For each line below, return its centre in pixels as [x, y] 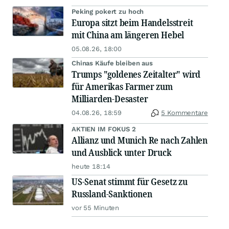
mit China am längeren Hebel [128, 35]
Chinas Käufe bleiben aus [112, 63]
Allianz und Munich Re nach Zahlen [140, 140]
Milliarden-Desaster [110, 99]
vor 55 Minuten [96, 208]
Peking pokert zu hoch [108, 12]
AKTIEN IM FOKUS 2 [104, 129]
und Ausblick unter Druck [122, 152]
